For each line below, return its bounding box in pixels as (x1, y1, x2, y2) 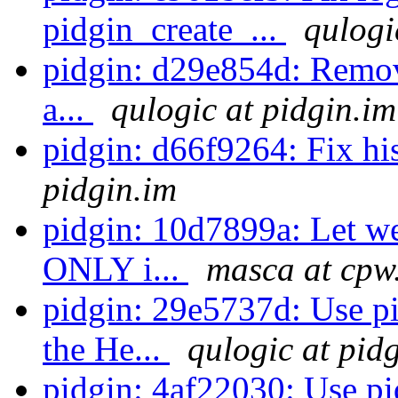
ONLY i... (43, 250, 188, 289)
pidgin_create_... (43, 10, 286, 49)
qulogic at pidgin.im (111, 90, 396, 129)
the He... (43, 330, 170, 369)
